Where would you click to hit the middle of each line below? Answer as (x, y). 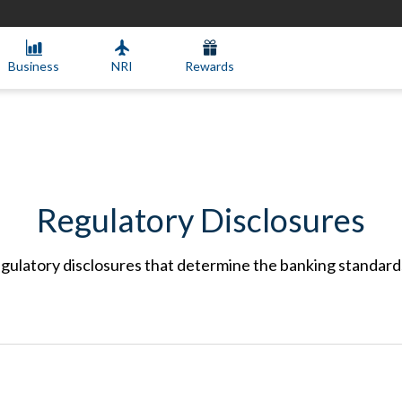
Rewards (210, 66)
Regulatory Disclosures (201, 220)
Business (34, 66)
